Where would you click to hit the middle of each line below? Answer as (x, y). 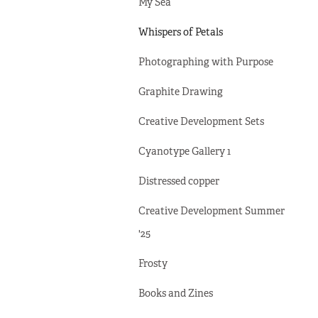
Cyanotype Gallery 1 (184, 151)
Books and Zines (175, 293)
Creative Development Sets (201, 121)
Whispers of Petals (180, 32)
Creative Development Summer (211, 211)
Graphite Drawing (180, 92)
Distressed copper (179, 181)
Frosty (153, 263)
